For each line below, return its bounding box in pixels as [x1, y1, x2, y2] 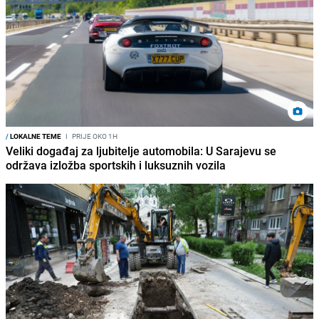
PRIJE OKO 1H [70, 130, 117, 141]
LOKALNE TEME [9, 130, 61, 141]
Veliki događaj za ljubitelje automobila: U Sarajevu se [6, 142, 276, 159]
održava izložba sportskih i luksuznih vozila [6, 157, 226, 173]
